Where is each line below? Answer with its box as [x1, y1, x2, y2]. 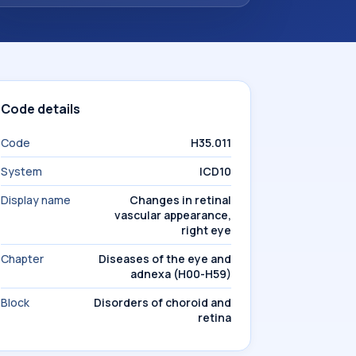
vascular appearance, [114, 207, 231, 222]
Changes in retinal [130, 192, 231, 207]
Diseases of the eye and [99, 251, 231, 266]
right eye [181, 222, 231, 238]
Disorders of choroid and [94, 295, 231, 310]
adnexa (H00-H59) [130, 266, 231, 281]
